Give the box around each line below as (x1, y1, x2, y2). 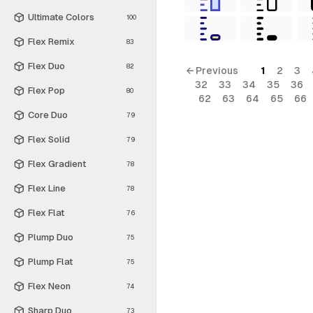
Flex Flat (28, 207, 64, 218)
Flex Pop (28, 85, 65, 96)
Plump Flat (28, 256, 73, 267)
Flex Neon (28, 280, 71, 291)
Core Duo (28, 109, 68, 120)
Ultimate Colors (28, 11, 94, 22)
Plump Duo (28, 231, 73, 242)
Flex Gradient (28, 158, 86, 169)
